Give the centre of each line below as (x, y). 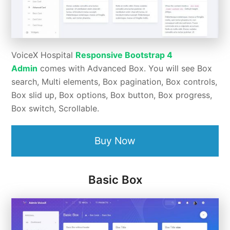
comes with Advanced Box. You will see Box (125, 68)
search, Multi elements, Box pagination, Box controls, (114, 81)
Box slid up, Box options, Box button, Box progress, (112, 95)
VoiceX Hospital (44, 55)
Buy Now (115, 140)
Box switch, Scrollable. (55, 108)
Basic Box (115, 179)
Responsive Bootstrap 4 (124, 55)
